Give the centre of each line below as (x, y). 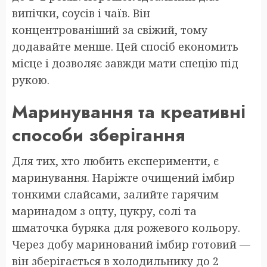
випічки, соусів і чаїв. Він (81, 13)
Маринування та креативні (129, 112)
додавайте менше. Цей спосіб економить (125, 47)
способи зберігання (98, 135)
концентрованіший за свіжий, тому (110, 30)
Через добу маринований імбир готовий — (131, 245)
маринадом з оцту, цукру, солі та (104, 211)
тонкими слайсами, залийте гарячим (115, 195)
